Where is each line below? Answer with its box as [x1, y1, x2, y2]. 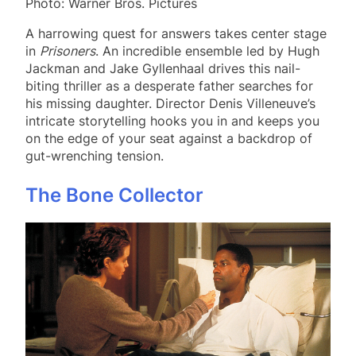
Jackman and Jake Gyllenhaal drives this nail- [25, 60, 300, 76]
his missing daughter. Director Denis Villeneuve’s [25, 95, 315, 111]
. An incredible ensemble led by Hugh [95, 42, 319, 59]
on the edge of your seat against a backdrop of [25, 130, 312, 146]
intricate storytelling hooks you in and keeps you [25, 112, 319, 129]
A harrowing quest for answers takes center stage [25, 25, 327, 41]
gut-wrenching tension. [25, 147, 164, 164]
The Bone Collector [25, 183, 203, 207]
